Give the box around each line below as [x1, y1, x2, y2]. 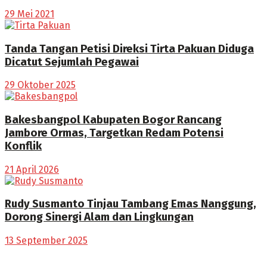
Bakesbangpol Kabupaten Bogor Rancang [5, 113, 222, 126]
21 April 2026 [5, 163, 59, 175]
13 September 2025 [5, 235, 88, 247]
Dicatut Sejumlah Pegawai [5, 55, 139, 69]
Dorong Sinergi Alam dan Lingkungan [5, 210, 194, 224]
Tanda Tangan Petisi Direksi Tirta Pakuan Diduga [5, 42, 254, 55]
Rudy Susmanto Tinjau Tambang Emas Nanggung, [5, 197, 256, 211]
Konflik [5, 139, 42, 153]
